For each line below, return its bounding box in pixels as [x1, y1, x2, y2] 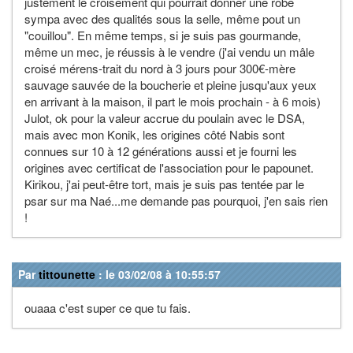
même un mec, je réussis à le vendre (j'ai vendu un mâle [24, 43, 314, 60]
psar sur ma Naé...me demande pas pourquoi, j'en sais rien [24, 191, 328, 209]
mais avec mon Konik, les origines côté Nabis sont [24, 125, 284, 143]
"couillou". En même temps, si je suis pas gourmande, [24, 26, 301, 43]
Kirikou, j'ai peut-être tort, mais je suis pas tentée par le [24, 175, 304, 192]
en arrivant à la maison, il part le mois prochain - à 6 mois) [24, 92, 321, 110]
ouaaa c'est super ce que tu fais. [24, 299, 191, 316]
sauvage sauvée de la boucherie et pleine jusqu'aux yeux [24, 76, 317, 93]
